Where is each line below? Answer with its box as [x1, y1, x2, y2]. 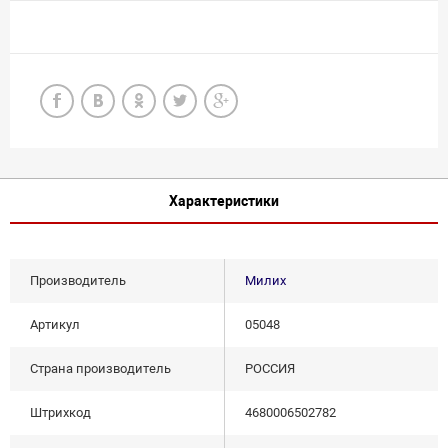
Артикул [30, 317, 80, 333]
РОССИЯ [245, 361, 295, 377]
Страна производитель [30, 361, 171, 377]
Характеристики [169, 192, 279, 209]
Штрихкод [30, 405, 91, 421]
